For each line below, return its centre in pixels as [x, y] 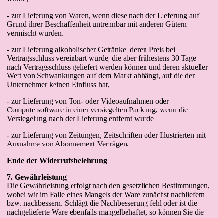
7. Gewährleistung [37, 177]
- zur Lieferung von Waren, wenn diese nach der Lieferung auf [103, 15]
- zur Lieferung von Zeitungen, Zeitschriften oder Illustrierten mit [106, 135]
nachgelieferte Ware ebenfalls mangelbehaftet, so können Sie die [105, 212]
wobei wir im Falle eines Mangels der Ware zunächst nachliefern [106, 194]
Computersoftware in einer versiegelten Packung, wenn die [97, 110]
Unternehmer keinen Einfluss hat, [58, 84]
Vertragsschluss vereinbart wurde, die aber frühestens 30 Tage [101, 58]
